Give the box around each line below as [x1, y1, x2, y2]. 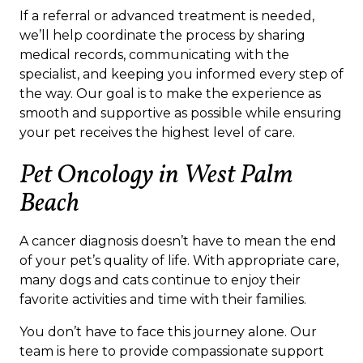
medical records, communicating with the [19, 47, 289, 63]
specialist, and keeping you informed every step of [19, 66, 344, 83]
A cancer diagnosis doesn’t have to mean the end [19, 233, 336, 250]
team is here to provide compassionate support [19, 344, 324, 360]
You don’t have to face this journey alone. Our [19, 324, 317, 340]
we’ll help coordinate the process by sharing [19, 28, 305, 44]
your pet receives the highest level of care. [19, 125, 295, 141]
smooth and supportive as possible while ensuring [19, 105, 342, 122]
